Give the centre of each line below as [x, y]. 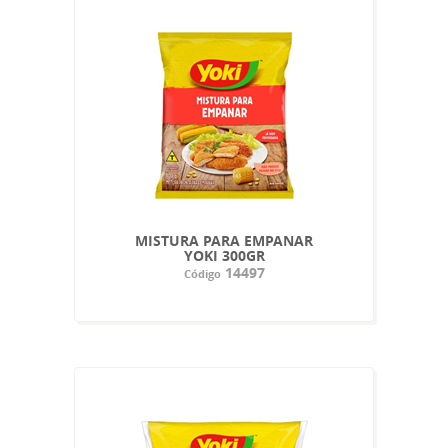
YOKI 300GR [224, 255]
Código [202, 273]
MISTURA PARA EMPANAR [224, 240]
